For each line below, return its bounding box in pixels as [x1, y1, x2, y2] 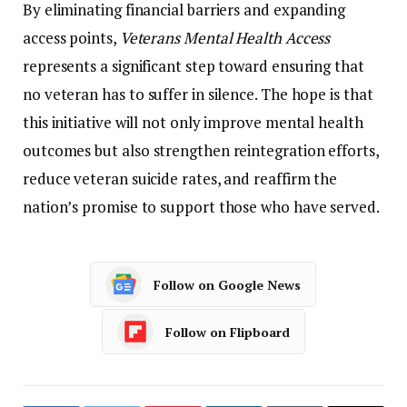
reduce [23, 168, 74, 190]
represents [23, 55, 101, 77]
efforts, [328, 140, 379, 162]
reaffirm [253, 168, 314, 190]
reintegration [233, 140, 329, 162]
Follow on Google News [153, 275, 301, 293]
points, [69, 27, 120, 49]
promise [82, 196, 142, 218]
